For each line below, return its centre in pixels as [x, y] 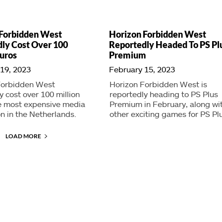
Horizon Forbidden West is [158, 84]
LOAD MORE [24, 136]
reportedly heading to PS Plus [164, 94]
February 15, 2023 [142, 69]
